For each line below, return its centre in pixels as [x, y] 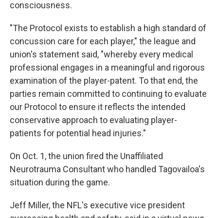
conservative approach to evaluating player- [93, 120]
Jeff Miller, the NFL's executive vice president [97, 205]
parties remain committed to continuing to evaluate [108, 94]
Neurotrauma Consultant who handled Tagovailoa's [107, 169]
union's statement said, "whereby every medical [101, 54]
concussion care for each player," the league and [103, 41]
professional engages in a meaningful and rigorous [107, 67]
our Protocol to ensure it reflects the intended [98, 107]
